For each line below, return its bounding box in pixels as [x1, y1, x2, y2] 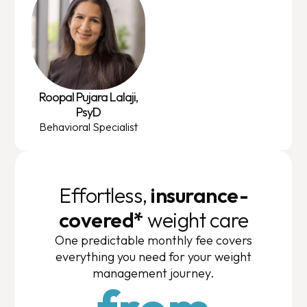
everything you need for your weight [56, 248, 251, 265]
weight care [143, 206, 249, 233]
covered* [58, 206, 144, 233]
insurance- [151, 182, 248, 208]
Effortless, [59, 182, 151, 208]
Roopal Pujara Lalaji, [39, 88, 138, 105]
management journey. [93, 265, 214, 281]
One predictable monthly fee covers [55, 232, 252, 248]
